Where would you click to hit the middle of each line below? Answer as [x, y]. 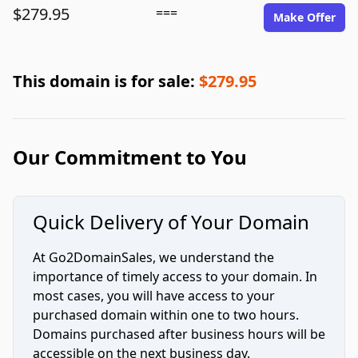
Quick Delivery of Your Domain [171, 222]
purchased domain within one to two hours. [166, 315]
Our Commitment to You [130, 157]
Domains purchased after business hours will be [179, 334]
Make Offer [304, 17]
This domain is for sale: [106, 81]
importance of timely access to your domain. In [175, 276]
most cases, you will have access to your [154, 296]
